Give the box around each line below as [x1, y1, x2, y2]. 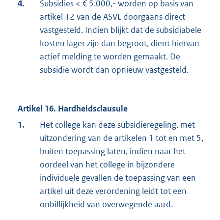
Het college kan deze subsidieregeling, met [40, 119, 195, 131]
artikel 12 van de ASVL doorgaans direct [40, 11, 185, 23]
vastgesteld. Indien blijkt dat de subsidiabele [40, 25, 201, 36]
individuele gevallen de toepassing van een [40, 172, 196, 184]
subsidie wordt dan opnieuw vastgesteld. [40, 64, 189, 76]
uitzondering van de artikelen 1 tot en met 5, [40, 133, 203, 144]
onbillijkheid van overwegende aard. [40, 199, 173, 210]
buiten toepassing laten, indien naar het [40, 146, 186, 157]
